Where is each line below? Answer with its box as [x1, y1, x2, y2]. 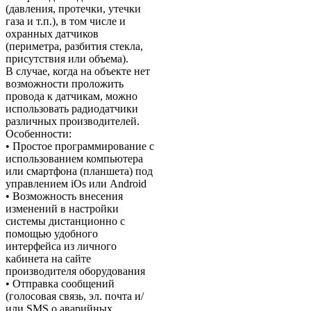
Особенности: [6, 128, 72, 140]
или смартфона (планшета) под [6, 165, 153, 178]
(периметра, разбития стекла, [6, 40, 143, 53]
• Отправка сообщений [6, 278, 115, 290]
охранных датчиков [6, 28, 99, 40]
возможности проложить [6, 78, 124, 90]
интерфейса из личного [6, 240, 117, 253]
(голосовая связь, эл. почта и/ [6, 290, 144, 303]
